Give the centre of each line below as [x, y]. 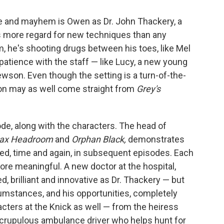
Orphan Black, [100, 139]
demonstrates [156, 139]
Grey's [148, 89]
